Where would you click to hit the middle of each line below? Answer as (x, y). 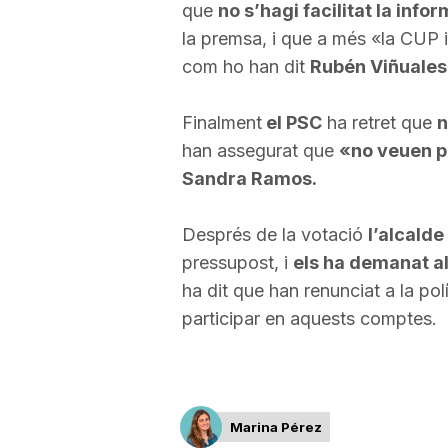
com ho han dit (245, 66)
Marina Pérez (275, 427)
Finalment (221, 122)
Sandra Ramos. (249, 178)
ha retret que (379, 122)
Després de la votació (274, 234)
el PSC (291, 122)
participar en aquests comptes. (309, 318)
